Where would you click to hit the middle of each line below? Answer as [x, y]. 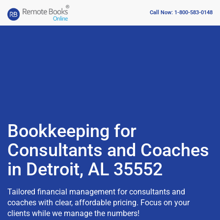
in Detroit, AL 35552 [85, 169]
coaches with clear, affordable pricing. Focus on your [98, 202]
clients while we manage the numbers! [73, 213]
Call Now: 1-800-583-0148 [181, 13]
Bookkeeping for [72, 131]
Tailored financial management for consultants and [96, 192]
